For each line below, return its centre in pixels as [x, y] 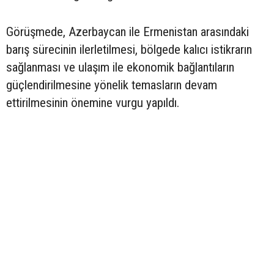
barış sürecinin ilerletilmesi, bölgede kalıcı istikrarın [129, 50]
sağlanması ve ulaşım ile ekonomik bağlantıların [120, 68]
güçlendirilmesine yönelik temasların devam [112, 85]
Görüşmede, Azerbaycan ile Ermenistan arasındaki [128, 32]
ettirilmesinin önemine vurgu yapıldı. [93, 103]
